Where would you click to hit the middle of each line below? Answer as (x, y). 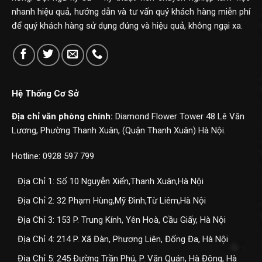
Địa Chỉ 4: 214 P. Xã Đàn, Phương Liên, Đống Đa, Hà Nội (123, 239)
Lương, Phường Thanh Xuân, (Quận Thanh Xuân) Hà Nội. (118, 131)
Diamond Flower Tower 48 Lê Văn (180, 117)
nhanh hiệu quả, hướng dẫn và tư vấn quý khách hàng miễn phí (131, 11)
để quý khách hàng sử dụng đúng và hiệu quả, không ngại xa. (127, 25)
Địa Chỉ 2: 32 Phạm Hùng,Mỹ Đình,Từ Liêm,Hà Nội (111, 201)
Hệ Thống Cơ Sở (45, 94)
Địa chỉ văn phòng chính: (63, 117)
